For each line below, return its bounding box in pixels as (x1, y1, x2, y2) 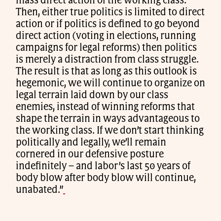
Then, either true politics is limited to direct (16, 7, 205, 17)
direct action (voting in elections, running (16, 31, 196, 41)
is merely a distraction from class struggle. (16, 54, 199, 65)
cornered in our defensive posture (16, 149, 164, 159)
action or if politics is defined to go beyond (16, 19, 200, 29)
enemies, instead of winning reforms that (16, 102, 195, 112)
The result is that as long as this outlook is (16, 66, 197, 76)
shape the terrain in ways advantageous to (16, 113, 200, 124)
